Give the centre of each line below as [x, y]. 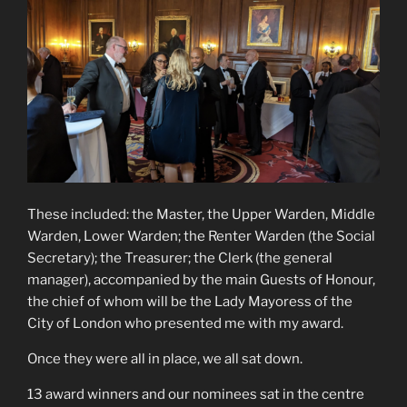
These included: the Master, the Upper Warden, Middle [201, 214]
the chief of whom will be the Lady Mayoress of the [190, 301]
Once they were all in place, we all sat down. [165, 358]
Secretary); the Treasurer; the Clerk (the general [180, 258]
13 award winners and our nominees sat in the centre [196, 394]
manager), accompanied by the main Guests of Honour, [201, 279]
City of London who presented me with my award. [185, 323]
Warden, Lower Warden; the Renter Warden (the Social [201, 236]
